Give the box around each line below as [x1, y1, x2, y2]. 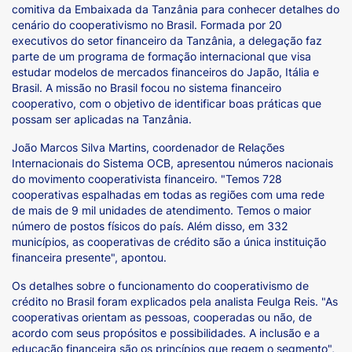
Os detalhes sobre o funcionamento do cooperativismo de [12, 279, 309, 292]
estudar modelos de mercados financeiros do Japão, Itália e [12, 65, 319, 79]
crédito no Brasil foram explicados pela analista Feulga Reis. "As [12, 295, 338, 308]
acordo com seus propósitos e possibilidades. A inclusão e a [12, 326, 320, 339]
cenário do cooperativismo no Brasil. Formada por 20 [12, 18, 282, 31]
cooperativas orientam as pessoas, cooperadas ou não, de [12, 310, 312, 324]
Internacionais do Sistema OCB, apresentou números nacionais [12, 156, 333, 170]
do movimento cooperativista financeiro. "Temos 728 [12, 172, 282, 185]
